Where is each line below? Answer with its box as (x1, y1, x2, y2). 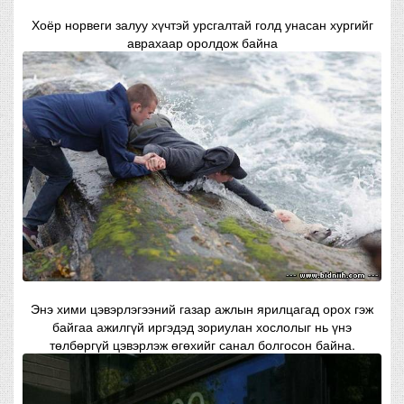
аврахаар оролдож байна (126, 32, 278, 51)
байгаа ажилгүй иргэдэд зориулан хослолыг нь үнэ (52, 317, 352, 335)
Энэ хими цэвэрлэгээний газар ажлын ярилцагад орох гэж (31, 298, 373, 317)
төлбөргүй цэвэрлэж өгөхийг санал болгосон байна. (49, 335, 355, 353)
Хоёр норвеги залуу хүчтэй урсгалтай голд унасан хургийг (31, 14, 373, 33)
